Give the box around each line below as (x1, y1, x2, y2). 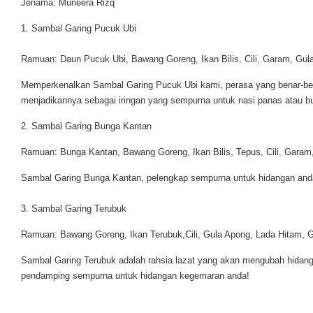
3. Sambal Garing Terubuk (21, 203, 126, 214)
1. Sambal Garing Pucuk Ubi (21, 23, 136, 34)
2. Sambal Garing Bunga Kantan (21, 121, 152, 132)
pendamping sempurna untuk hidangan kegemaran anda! (21, 270, 249, 282)
